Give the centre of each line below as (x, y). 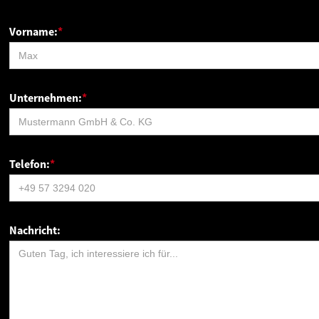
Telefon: (30, 163)
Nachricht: (35, 230)
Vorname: (34, 31)
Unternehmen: (46, 97)
